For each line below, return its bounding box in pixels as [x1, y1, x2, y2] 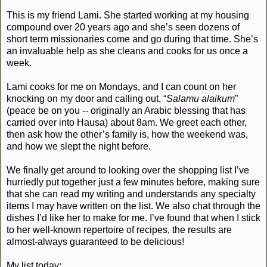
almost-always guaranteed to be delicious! [7, 236, 184, 247]
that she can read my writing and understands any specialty [7, 188, 256, 199]
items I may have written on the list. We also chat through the [7, 200, 260, 211]
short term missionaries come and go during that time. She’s [7, 33, 258, 44]
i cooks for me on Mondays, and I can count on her [25, 81, 236, 92]
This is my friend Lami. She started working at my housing [7, 10, 249, 20]
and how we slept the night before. [7, 141, 151, 151]
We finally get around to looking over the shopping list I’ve [7, 164, 249, 175]
